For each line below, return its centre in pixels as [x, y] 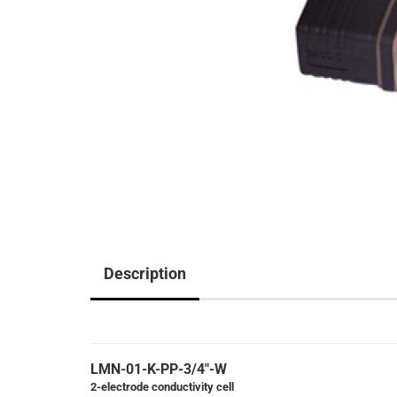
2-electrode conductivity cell [162, 387]
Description [145, 273]
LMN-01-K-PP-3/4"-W [159, 369]
